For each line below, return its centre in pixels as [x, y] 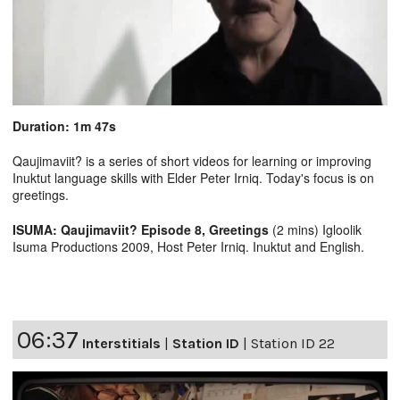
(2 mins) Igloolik [317, 229]
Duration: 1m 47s [64, 125]
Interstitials [121, 343]
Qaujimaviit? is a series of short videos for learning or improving [192, 160]
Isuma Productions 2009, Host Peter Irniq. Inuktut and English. [188, 246]
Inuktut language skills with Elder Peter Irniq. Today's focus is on [193, 177]
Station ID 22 [293, 343]
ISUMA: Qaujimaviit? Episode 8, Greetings [142, 229]
